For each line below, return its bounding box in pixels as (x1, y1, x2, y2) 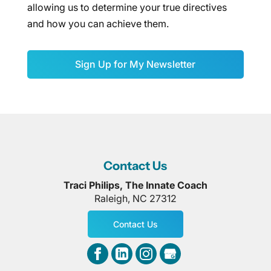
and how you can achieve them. (27, 18, 169, 30)
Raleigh (94, 192, 128, 204)
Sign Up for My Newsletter (75, 58, 196, 70)
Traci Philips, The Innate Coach (63, 179, 207, 191)
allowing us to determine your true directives (27, 1, 227, 13)
